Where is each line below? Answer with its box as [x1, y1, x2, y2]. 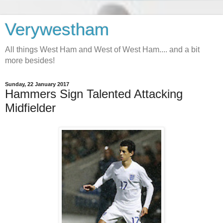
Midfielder [5, 101, 56, 114]
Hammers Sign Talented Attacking [5, 87, 183, 101]
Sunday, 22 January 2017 [5, 81, 69, 87]
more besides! [5, 56, 55, 65]
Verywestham [5, 20, 109, 39]
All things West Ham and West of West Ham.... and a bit [5, 45, 200, 54]
